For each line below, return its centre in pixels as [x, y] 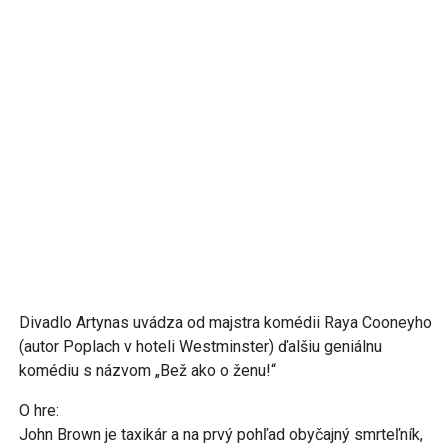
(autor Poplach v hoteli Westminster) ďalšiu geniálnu [200, 346]
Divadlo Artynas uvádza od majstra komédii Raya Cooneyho [225, 322]
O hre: [39, 410]
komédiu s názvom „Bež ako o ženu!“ [147, 370]
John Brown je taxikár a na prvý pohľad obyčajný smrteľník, [221, 434]
